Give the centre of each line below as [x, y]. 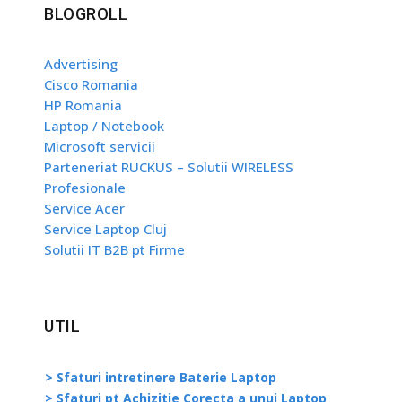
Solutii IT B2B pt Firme [114, 249]
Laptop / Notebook [104, 125]
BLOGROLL [86, 13]
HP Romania [83, 105]
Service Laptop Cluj [105, 228]
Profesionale [85, 187]
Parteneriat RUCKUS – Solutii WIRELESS [169, 166]
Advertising [81, 63]
